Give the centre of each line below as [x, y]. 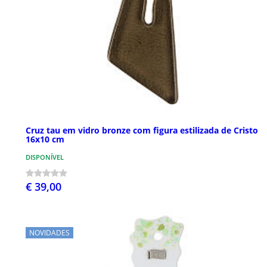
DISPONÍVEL [45, 157]
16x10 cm [45, 139]
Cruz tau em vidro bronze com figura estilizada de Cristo [142, 130]
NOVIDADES [49, 232]
